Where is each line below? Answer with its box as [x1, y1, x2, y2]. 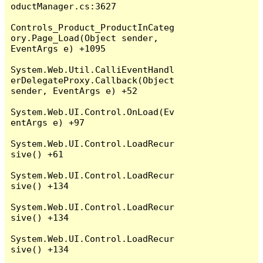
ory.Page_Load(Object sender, [11, 32, 159, 43]
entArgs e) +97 [11, 117, 85, 127]
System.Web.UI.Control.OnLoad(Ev [11, 106, 175, 117]
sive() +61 [11, 149, 64, 159]
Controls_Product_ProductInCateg [11, 22, 175, 32]
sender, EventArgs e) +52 [11, 85, 138, 96]
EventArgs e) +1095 [11, 43, 106, 53]
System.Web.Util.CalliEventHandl [11, 64, 175, 75]
